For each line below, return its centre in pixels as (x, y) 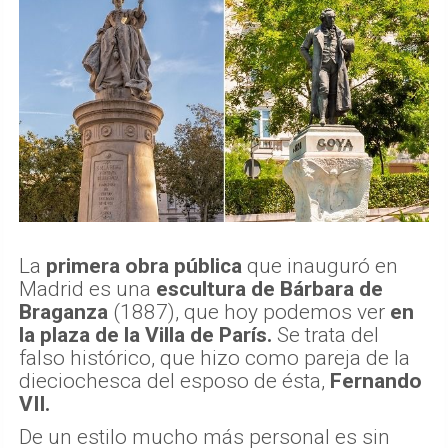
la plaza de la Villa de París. (145, 334)
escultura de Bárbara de (269, 288)
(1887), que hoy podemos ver (249, 311)
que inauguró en (320, 265)
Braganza (63, 311)
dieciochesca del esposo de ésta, (174, 380)
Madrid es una (87, 288)
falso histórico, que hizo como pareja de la (214, 357)
